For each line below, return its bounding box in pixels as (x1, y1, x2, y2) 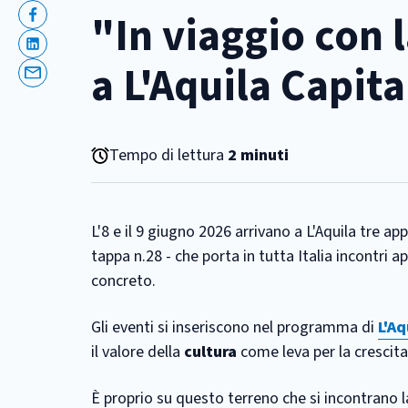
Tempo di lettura (109, 144, 228, 167)
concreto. (91, 270, 156, 292)
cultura (184, 341, 240, 363)
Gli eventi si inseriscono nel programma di (91, 316, 378, 339)
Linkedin (31, 43, 88, 66)
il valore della (91, 341, 184, 363)
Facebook (31, 14, 97, 37)
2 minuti (228, 144, 289, 167)
